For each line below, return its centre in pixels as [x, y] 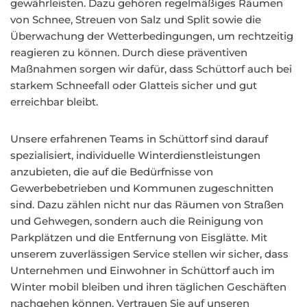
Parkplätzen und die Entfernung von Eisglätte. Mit [139, 237]
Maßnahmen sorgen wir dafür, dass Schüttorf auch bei [151, 69]
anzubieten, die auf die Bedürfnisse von [112, 172]
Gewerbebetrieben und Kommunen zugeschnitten [142, 188]
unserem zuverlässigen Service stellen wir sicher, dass [149, 254]
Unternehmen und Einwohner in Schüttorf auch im [143, 270]
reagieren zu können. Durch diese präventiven [129, 52]
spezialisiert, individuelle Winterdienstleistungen [135, 155]
